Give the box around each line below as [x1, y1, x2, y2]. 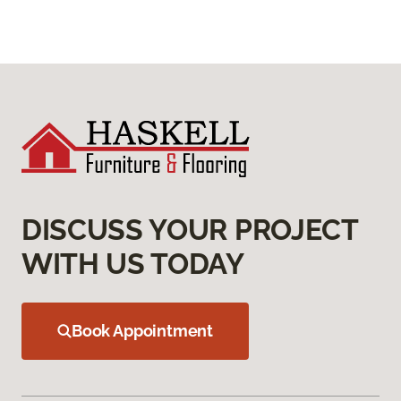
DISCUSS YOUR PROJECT [21, 213, 358, 247]
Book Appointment [72, 321, 214, 341]
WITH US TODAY [21, 247, 244, 281]
